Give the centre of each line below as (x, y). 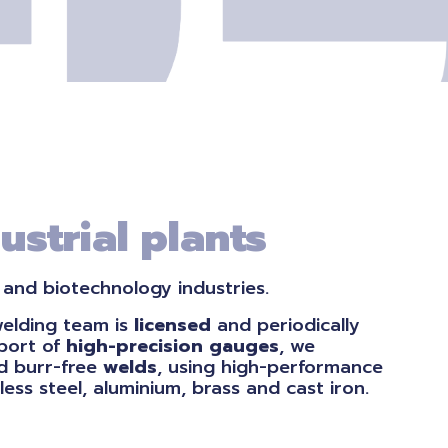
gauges (244, 346)
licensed (172, 325)
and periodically (285, 325)
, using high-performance (270, 367)
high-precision (134, 346)
